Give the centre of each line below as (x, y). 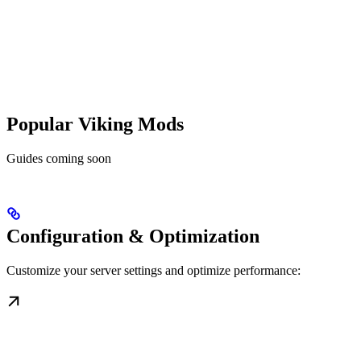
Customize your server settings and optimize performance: (154, 271)
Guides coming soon (59, 159)
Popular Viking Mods (95, 124)
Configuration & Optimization (133, 237)
